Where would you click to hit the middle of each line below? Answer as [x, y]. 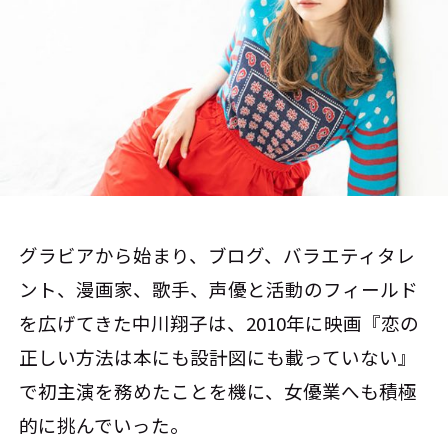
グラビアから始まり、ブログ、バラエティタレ [217, 254]
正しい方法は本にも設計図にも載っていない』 [218, 356]
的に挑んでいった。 [104, 424]
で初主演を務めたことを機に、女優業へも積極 [218, 390]
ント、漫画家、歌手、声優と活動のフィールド [219, 288]
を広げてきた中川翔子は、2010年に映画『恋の [219, 322]
